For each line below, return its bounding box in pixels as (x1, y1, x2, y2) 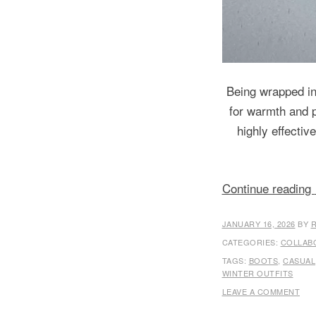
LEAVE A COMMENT (221, 286, 300, 297)
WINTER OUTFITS (221, 267, 293, 279)
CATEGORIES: (221, 236, 281, 248)
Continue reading (221, 178, 315, 197)
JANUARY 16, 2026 (221, 218, 296, 229)
